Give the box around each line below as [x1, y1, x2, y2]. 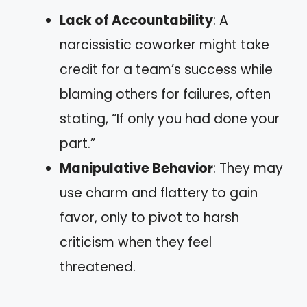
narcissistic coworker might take [60, 36, 269, 54]
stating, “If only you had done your [60, 110, 280, 128]
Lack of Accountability [60, 11, 213, 29]
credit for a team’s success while [60, 60, 273, 79]
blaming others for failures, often [60, 85, 271, 103]
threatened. [60, 258, 136, 276]
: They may [213, 159, 283, 177]
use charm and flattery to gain [60, 184, 258, 202]
